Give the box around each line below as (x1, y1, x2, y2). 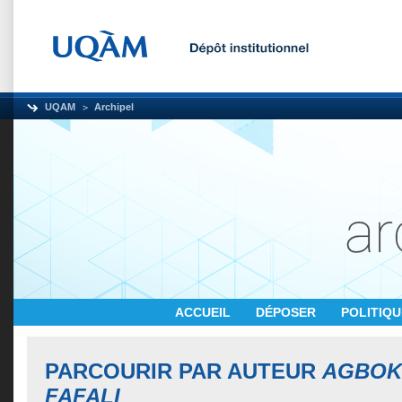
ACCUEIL (175, 305, 234, 319)
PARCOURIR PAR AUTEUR (45, 359, 322, 383)
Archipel (94, 101, 134, 112)
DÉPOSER (256, 305, 319, 319)
